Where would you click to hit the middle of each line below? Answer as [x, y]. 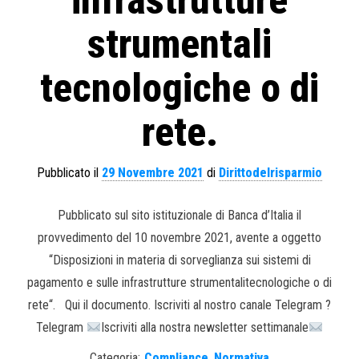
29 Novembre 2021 [153, 173]
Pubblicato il [69, 173]
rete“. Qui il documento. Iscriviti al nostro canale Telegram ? [179, 305]
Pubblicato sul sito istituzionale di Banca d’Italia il [179, 216]
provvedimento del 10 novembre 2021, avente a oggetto [179, 238]
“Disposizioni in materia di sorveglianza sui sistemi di [179, 260]
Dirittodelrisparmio [270, 173]
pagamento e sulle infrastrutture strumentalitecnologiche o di [179, 283]
